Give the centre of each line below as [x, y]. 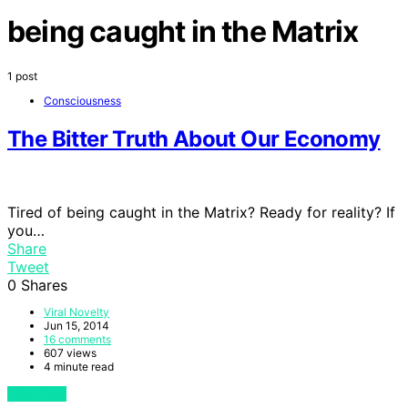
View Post [37, 393]
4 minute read [79, 366]
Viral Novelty [76, 311]
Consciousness [82, 100]
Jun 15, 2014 [76, 325]
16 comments [77, 339]
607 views [70, 352]
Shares [44, 285]
